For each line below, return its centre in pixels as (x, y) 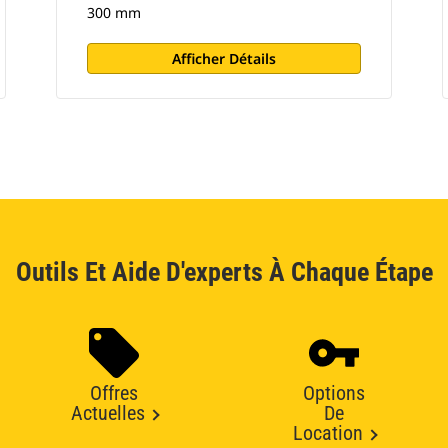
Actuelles (107, 413)
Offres (114, 393)
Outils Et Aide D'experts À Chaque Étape (224, 272)
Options (334, 393)
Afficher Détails (223, 58)
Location (327, 433)
